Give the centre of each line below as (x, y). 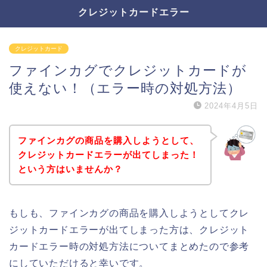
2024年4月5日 (231, 106)
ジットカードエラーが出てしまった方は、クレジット (129, 229)
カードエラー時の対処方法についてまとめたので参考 (129, 246)
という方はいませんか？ (70, 169)
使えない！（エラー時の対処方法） (125, 88)
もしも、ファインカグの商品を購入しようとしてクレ (129, 213)
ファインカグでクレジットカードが (128, 70)
